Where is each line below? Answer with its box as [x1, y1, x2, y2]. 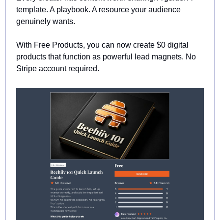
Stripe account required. [16, 64, 99, 73]
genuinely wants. [16, 17, 75, 26]
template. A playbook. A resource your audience [16, 5, 181, 14]
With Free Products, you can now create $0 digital [16, 41, 189, 50]
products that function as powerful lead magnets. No [16, 53, 196, 61]
